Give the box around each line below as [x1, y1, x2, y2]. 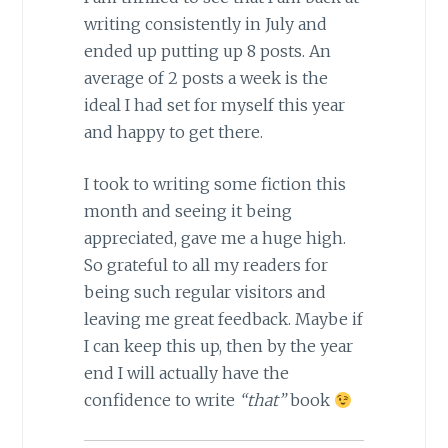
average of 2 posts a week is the [83, 67, 328, 88]
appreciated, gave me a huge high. [83, 228, 346, 249]
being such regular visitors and [83, 282, 326, 303]
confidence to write [83, 390, 239, 411]
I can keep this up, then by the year [83, 336, 353, 357]
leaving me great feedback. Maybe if [83, 309, 363, 330]
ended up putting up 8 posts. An [83, 40, 331, 61]
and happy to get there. [83, 121, 263, 142]
